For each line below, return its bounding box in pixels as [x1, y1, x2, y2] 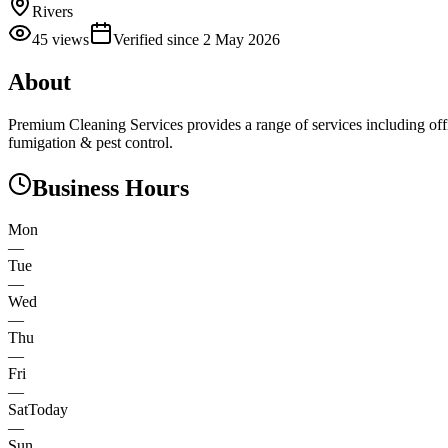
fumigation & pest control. [8, 133, 173, 151]
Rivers [32, 2, 73, 20]
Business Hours [32, 174, 189, 201]
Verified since [113, 30, 203, 48]
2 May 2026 [203, 30, 280, 48]
